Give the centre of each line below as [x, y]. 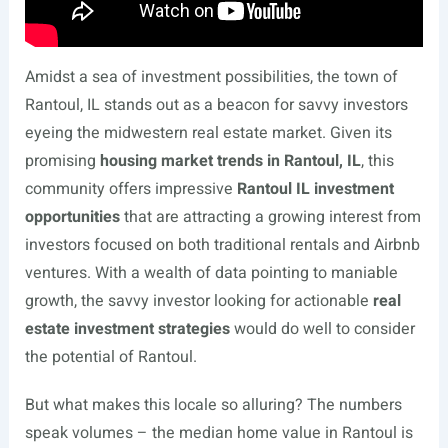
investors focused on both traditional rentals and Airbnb [222, 245]
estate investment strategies [127, 329]
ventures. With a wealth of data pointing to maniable [211, 273]
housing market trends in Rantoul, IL [230, 161]
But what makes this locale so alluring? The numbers [213, 405]
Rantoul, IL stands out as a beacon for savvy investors [216, 105]
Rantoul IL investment [315, 189]
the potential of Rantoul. [110, 357]
